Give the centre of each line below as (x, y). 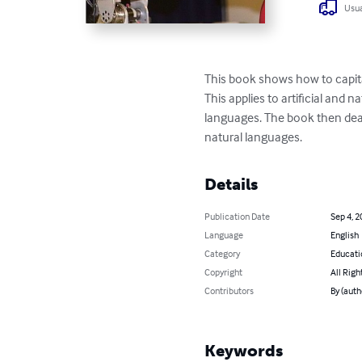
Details (232, 185)
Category (223, 254)
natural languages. (254, 137)
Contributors (229, 291)
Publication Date (238, 217)
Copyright (224, 272)
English (344, 235)
